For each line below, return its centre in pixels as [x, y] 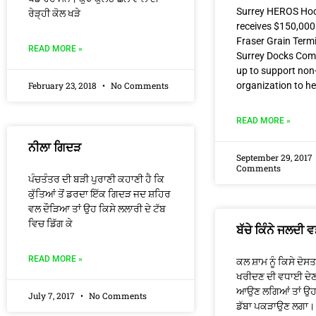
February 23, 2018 [63, 85]
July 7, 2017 [53, 296]
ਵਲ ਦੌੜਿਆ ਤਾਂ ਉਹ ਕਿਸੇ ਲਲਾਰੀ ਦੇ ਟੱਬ [97, 209]
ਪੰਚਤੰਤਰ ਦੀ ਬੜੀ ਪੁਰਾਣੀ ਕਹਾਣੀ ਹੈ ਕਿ [96, 179]
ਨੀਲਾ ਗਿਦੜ [55, 147]
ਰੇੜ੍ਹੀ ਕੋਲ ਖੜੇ [54, 13]
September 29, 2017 [275, 157]
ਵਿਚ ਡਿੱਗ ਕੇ [50, 224]
